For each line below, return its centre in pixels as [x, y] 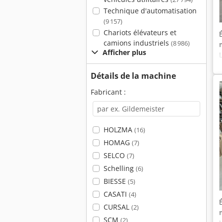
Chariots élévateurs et [140, 32]
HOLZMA [119, 130]
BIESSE [115, 181]
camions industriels [137, 43]
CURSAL [117, 207]
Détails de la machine [133, 76]
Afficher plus [124, 52]
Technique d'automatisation [150, 11]
